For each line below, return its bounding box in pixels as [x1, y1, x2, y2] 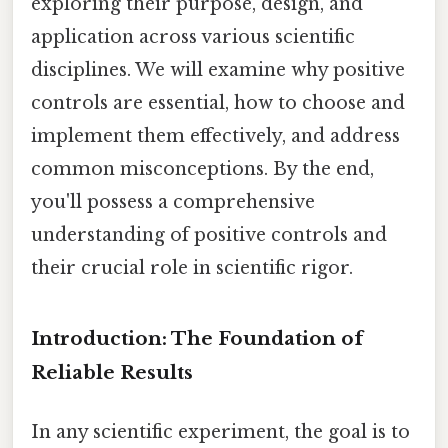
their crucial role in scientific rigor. [31, 256, 353, 279]
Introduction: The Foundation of [31, 326, 363, 350]
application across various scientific [31, 25, 355, 48]
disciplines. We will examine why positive [31, 58, 405, 81]
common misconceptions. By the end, [31, 157, 374, 180]
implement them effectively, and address [31, 124, 400, 147]
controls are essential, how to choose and [31, 91, 405, 114]
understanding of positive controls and [31, 223, 387, 246]
